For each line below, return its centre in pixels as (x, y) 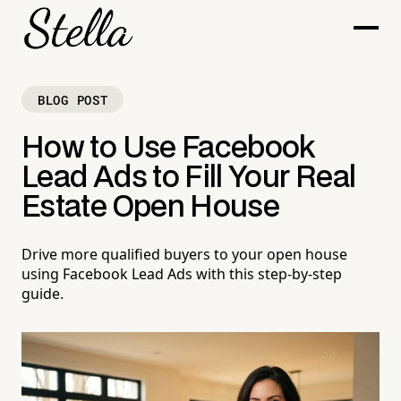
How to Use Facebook (169, 149)
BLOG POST (73, 99)
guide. (43, 294)
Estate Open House (151, 208)
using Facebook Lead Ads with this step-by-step (182, 274)
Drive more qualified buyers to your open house (184, 255)
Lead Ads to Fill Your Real (189, 179)
